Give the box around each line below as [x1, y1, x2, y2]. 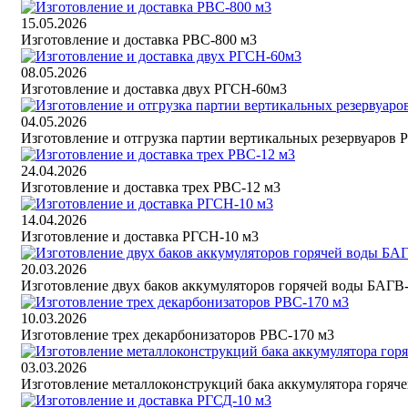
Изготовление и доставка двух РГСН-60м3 [21, 81, 287, 97]
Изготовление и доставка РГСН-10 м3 [21, 229, 259, 245]
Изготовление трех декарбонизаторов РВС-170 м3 [21, 327, 334, 343]
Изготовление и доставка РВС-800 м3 [21, 32, 257, 48]
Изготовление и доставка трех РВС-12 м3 [21, 179, 280, 196]
